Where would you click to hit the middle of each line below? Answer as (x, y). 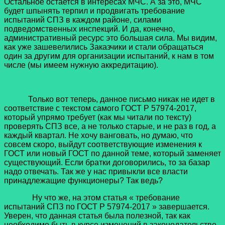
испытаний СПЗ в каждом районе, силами (83, 20)
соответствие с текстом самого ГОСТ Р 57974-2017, (100, 108)
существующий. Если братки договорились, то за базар (107, 163)
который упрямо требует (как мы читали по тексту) (98, 118)
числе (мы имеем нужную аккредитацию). (81, 65)
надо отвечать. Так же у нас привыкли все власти (96, 172)
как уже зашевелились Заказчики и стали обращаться (104, 47)
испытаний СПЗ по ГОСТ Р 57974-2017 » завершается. (107, 207)
